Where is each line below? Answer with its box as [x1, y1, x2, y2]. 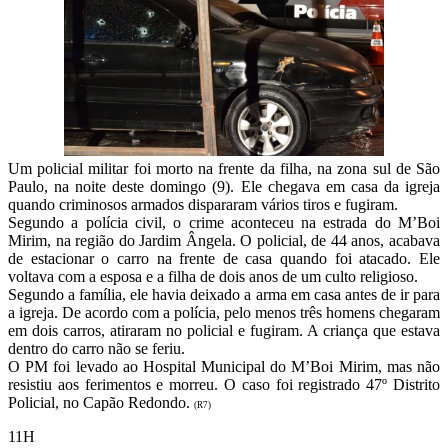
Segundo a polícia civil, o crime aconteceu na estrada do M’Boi [8, 214, 440, 232]
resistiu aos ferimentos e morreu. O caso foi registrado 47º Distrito [8, 376, 440, 394]
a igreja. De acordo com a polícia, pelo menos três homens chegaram [8, 304, 440, 322]
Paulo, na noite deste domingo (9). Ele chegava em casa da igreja [8, 178, 440, 196]
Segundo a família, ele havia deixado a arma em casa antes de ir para [8, 286, 440, 304]
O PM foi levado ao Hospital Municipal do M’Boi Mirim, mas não [8, 358, 440, 376]
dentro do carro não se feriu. [8, 340, 185, 358]
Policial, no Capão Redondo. [8, 394, 194, 412]
